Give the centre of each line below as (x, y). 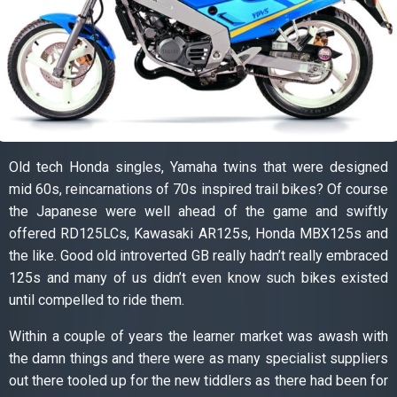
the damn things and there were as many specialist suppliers (198, 359)
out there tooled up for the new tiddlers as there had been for (198, 381)
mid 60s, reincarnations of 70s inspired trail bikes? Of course (198, 190)
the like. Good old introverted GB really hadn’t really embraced (198, 256)
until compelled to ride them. (97, 300)
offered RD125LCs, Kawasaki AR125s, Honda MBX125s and (198, 234)
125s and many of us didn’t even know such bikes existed (198, 278)
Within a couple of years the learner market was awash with (198, 337)
